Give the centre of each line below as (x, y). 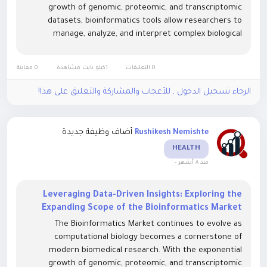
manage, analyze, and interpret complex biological (148, 35)
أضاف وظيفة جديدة (97, 133)
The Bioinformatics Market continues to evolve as (148, 225)
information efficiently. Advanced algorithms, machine (139, 48)
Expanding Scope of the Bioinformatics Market (142, 209)
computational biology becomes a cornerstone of (148, 238)
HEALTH (186, 149)
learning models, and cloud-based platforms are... (152, 61)
